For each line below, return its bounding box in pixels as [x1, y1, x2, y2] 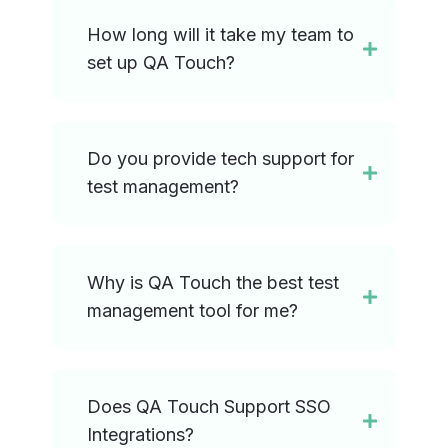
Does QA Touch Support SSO [87, 396, 332, 418]
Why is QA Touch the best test [87, 272, 340, 294]
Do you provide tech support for [87, 148, 355, 170]
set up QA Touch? [87, 52, 236, 74]
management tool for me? [87, 300, 299, 322]
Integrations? [87, 424, 195, 446]
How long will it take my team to [87, 24, 355, 46]
